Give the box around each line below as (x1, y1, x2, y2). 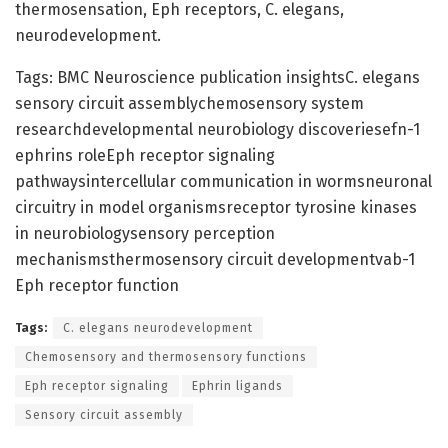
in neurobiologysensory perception (15, 223, 275, 243)
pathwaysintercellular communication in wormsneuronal (15, 171, 432, 191)
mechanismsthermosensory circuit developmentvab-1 (15, 249, 415, 269)
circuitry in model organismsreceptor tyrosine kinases (15, 197, 417, 217)
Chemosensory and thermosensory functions (25, 349, 307, 364)
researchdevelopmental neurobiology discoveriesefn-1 (15, 119, 420, 139)
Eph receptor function (15, 275, 179, 295)
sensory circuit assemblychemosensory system (15, 93, 364, 113)
